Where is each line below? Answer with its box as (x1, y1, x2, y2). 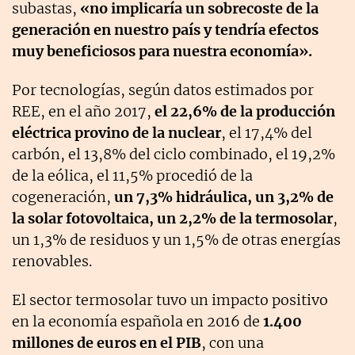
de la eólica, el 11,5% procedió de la (12, 166, 253, 185)
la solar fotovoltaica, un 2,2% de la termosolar (12, 209, 333, 228)
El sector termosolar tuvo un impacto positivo (12, 291, 328, 310)
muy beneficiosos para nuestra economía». (12, 42, 312, 61)
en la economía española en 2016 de (12, 312, 263, 331)
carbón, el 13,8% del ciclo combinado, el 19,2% (12, 145, 335, 164)
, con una (201, 334, 264, 353)
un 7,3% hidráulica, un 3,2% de (114, 188, 334, 207)
